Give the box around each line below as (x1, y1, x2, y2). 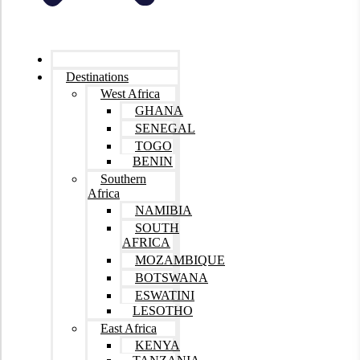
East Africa (100, 321, 157, 335)
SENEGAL (135, 121, 195, 135)
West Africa (100, 86, 160, 100)
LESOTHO (133, 303, 193, 317)
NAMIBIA (135, 202, 192, 217)
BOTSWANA (135, 270, 208, 284)
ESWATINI (135, 288, 194, 302)
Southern (100, 171, 146, 186)
